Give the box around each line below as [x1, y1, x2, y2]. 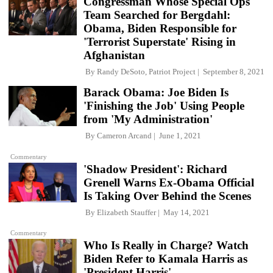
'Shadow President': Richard [83, 162, 227, 175]
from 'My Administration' [83, 113, 213, 126]
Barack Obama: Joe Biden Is [83, 86, 229, 99]
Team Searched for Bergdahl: [83, 9, 230, 22]
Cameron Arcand [97, 131, 152, 141]
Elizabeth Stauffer [97, 207, 156, 217]
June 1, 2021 [155, 131, 201, 141]
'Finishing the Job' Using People [83, 99, 244, 113]
